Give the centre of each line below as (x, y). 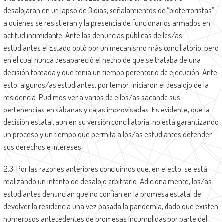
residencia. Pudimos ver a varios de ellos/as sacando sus (92, 97)
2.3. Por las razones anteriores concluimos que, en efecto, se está (105, 169)
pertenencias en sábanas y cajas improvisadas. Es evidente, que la (106, 110)
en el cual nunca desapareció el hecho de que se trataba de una (102, 60)
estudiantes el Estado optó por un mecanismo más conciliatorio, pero (111, 48)
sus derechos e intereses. (43, 147)
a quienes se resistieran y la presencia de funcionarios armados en (107, 23)
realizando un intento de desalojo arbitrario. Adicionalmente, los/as (107, 181)
